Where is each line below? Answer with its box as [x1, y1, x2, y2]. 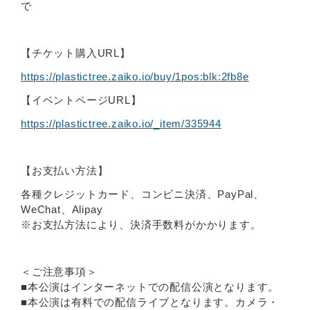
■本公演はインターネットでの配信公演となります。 [21, 281, 280, 293]
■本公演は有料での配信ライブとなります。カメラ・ [21, 296, 280, 309]
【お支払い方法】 [21, 165, 109, 177]
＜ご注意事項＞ [21, 266, 98, 278]
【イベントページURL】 [21, 94, 142, 107]
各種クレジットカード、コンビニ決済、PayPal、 [21, 188, 264, 201]
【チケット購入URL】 [21, 47, 131, 60]
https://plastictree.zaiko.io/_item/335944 [21, 118, 221, 130]
